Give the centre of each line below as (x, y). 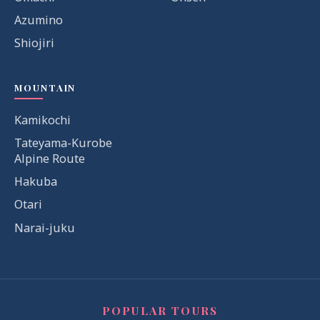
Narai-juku (45, 227)
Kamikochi (43, 120)
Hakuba (36, 181)
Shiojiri (35, 43)
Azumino (39, 20)
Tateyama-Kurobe (64, 142)
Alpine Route (50, 158)
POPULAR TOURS (160, 310)
